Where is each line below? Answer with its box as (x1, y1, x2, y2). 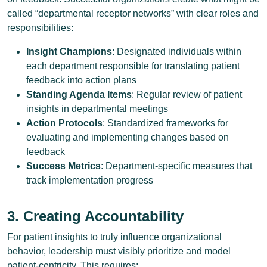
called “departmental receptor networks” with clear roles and (7, 8, 259, 18)
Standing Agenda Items (26, 89, 132, 100)
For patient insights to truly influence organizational (7, 232, 222, 242)
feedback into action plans (26, 75, 136, 85)
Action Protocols (26, 118, 103, 128)
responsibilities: (7, 23, 73, 33)
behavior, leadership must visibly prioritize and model (7, 246, 231, 256)
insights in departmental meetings (26, 104, 168, 114)
